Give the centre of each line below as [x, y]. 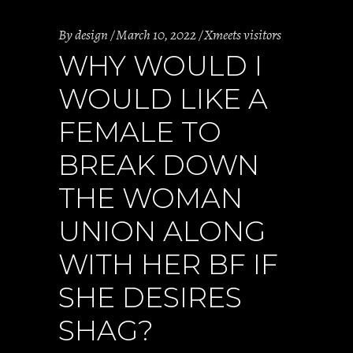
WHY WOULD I [160, 66]
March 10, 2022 [156, 35]
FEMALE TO [140, 132]
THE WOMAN [150, 198]
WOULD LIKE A [163, 99]
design [91, 35]
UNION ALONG [162, 231]
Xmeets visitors [243, 35]
